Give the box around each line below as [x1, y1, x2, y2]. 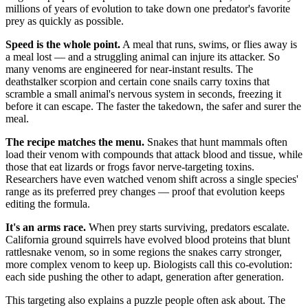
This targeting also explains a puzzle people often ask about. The [5, 294, 285, 306]
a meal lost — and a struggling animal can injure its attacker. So [5, 50, 280, 63]
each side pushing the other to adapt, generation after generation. [5, 270, 284, 283]
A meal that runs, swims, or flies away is [120, 38, 297, 50]
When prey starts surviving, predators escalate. [86, 221, 289, 233]
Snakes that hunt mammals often [144, 135, 287, 148]
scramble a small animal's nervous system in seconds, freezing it [5, 87, 281, 100]
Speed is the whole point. [5, 38, 120, 50]
